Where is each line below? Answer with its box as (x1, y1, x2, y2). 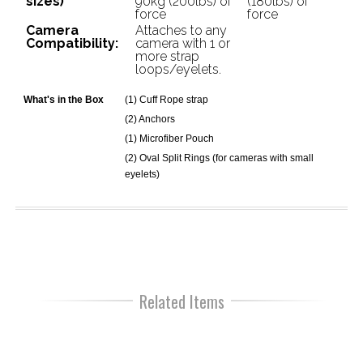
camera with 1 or (135, 36, 230, 51)
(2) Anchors (124, 113, 175, 125)
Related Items (139, 289, 224, 314)
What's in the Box (23, 94, 104, 105)
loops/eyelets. (135, 62, 221, 77)
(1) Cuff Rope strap (124, 94, 208, 105)
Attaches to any (135, 23, 227, 38)
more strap (135, 49, 199, 64)
